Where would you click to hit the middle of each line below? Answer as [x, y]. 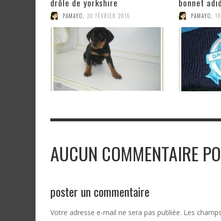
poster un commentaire [100, 191]
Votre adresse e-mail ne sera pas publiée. [116, 212]
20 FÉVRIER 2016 [109, 16]
